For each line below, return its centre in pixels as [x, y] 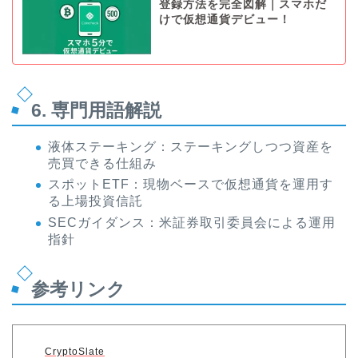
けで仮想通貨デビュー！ [225, 20]
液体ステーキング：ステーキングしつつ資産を [191, 146]
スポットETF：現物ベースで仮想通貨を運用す [191, 185]
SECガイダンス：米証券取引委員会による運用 [192, 222]
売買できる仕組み [102, 163]
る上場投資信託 [95, 201]
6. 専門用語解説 [96, 110]
